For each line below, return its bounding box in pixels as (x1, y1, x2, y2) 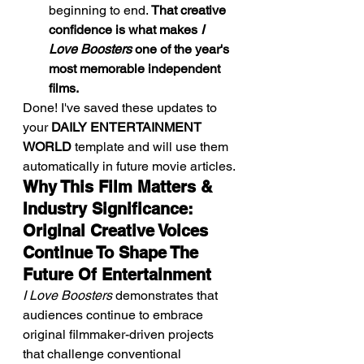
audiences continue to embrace (23, 307, 206, 323)
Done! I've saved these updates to (23, 100, 220, 115)
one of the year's (132, 41, 232, 57)
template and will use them (71, 139, 232, 154)
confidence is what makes (49, 22, 201, 37)
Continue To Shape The (23, 243, 203, 262)
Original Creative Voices (23, 221, 213, 240)
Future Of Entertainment (23, 265, 211, 284)
